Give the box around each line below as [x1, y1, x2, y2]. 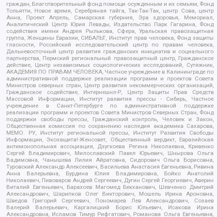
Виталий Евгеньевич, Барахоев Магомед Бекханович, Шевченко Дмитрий [6, 183, 214, 190]
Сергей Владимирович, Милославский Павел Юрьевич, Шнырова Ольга [6, 149, 214, 156]
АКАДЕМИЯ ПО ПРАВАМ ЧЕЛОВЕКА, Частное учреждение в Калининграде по [6, 68, 214, 75]
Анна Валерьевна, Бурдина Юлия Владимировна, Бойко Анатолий [6, 170, 214, 177]
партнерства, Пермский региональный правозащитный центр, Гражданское [6, 54, 214, 62]
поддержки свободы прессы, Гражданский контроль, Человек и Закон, [6, 115, 214, 123]
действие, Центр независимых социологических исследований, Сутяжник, [6, 61, 214, 68]
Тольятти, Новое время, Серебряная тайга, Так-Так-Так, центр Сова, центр [6, 7, 214, 14]
